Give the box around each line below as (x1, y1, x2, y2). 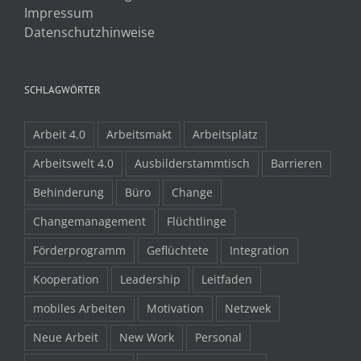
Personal (195, 329, 242, 345)
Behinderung (33, 184, 104, 200)
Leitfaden (201, 271, 252, 287)
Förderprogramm (33, 242, 126, 258)
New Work (119, 329, 174, 345)
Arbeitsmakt (106, 126, 172, 142)
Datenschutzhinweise (24, 23, 155, 41)
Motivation (147, 300, 204, 316)
